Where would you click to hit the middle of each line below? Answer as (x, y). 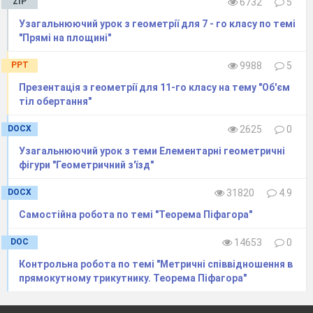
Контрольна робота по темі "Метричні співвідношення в (156, 264)
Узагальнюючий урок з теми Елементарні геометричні (152, 151)
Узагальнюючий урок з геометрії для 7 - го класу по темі (157, 23)
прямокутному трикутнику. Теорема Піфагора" (133, 278)
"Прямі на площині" (65, 37)
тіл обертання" (55, 101)
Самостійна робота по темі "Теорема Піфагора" (136, 214)
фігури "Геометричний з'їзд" (86, 165)
